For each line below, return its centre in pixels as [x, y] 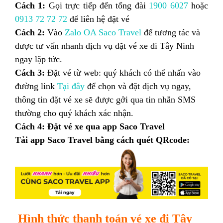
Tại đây [71, 86]
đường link [36, 86]
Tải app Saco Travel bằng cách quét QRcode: [102, 140]
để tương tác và [171, 32]
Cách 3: [30, 72]
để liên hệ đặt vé [98, 19]
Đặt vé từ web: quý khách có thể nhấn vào [123, 72]
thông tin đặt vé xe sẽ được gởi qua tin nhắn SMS [105, 99]
